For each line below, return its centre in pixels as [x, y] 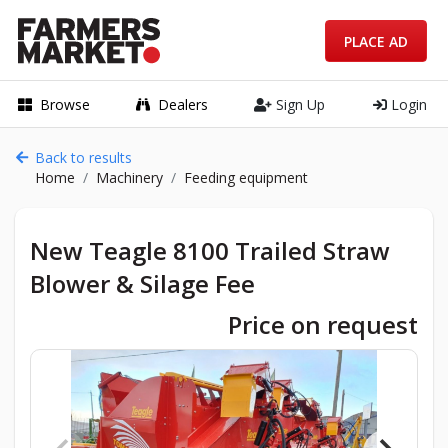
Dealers [182, 104]
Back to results [83, 157]
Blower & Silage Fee [142, 283]
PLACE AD [376, 41]
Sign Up [299, 104]
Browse [65, 104]
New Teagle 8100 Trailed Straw [210, 250]
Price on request [323, 324]
